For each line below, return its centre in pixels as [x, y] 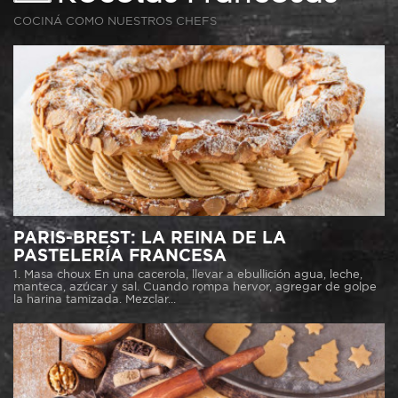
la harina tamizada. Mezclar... [95, 300]
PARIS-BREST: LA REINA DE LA [150, 239]
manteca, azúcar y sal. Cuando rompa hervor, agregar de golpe [195, 287]
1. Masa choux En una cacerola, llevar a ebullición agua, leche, [188, 275]
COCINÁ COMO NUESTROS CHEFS [115, 22]
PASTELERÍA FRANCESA [123, 256]
